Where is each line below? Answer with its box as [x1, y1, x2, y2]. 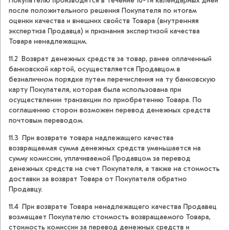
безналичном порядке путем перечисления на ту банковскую [9, 75, 216, 84]
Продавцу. [9, 185, 43, 194]
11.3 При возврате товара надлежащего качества [9, 133, 174, 143]
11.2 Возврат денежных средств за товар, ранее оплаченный [9, 54, 212, 64]
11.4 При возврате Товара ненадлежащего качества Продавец [9, 202, 217, 212]
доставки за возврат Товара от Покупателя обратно [9, 175, 187, 184]
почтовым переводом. [9, 116, 84, 125]
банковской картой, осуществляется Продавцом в [9, 65, 180, 74]
